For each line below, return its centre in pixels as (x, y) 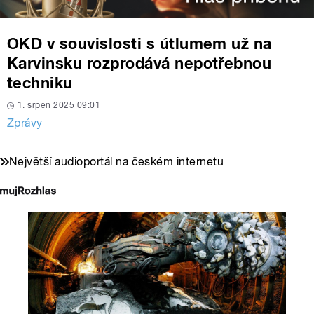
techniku (40, 83)
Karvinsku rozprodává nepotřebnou (139, 63)
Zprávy (25, 123)
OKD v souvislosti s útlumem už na (139, 44)
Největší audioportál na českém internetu (117, 162)
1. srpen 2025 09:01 (59, 105)
